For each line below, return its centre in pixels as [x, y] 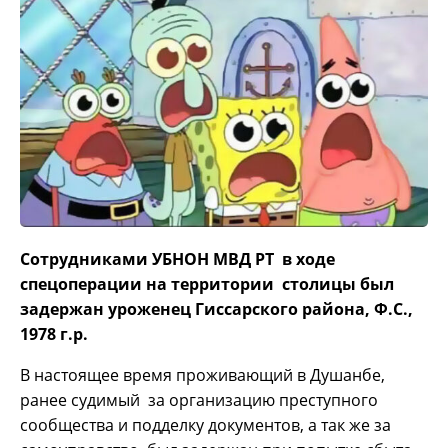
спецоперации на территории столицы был [207, 284]
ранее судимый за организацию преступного [199, 400]
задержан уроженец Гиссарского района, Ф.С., [216, 309]
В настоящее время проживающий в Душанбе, [202, 375]
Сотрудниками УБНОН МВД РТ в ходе [177, 259]
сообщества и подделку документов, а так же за [205, 425]
